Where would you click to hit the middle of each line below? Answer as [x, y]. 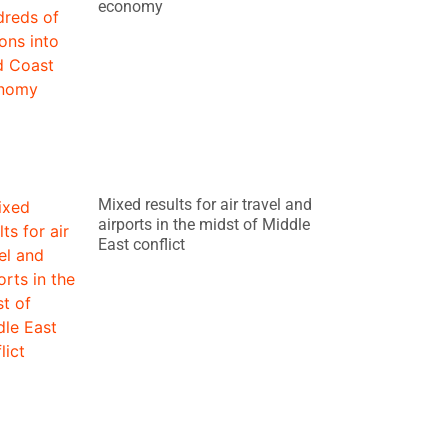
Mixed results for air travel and [205, 204]
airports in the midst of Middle [204, 224]
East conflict [142, 244]
